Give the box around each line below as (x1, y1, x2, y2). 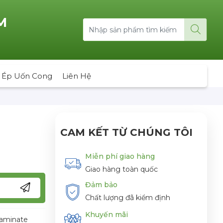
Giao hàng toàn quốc (85, 164, 158, 174)
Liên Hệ (62, 71, 91, 81)
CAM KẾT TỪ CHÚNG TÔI (60, 126, 193, 138)
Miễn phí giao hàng (85, 151, 155, 161)
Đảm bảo (85, 180, 117, 190)
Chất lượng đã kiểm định (85, 193, 170, 203)
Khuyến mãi (85, 210, 128, 220)
